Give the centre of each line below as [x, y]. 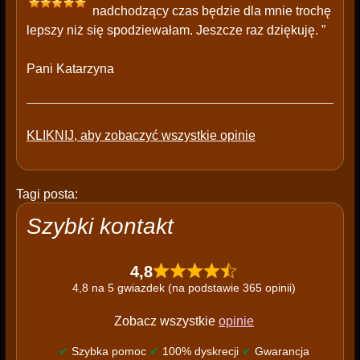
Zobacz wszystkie [166, 321]
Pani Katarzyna [70, 69]
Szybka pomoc [108, 352]
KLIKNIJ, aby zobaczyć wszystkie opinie [141, 136]
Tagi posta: [47, 194]
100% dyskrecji [200, 352]
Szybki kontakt [100, 227]
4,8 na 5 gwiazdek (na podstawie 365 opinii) [184, 288]
